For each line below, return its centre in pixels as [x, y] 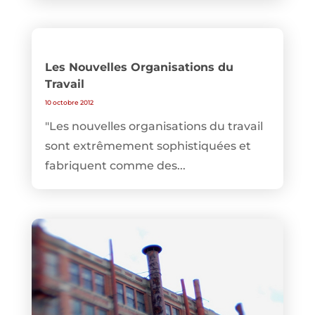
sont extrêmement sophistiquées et [148, 146]
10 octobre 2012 [69, 103]
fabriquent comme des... [115, 166]
